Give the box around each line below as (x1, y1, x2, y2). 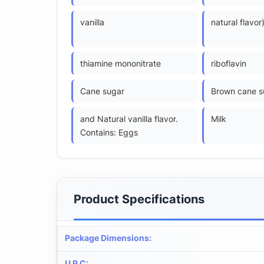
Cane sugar (80, 85, 124, 96)
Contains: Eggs (80, 127, 138, 137)
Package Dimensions (65, 232, 149, 243)
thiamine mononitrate (80, 58, 161, 68)
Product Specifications (74, 192, 204, 206)
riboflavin (211, 58, 246, 68)
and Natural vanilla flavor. (80, 113, 178, 124)
